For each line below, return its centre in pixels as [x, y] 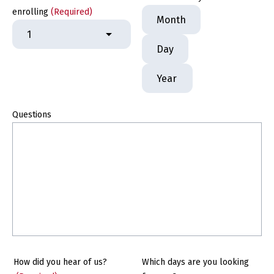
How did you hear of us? [60, 262]
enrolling [30, 12]
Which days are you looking [195, 262]
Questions [32, 115]
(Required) [72, 12]
